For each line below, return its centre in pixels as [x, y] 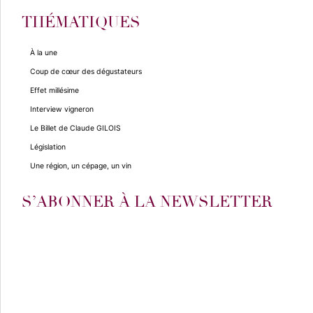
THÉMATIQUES [81, 22]
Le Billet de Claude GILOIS [75, 128]
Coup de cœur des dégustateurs [86, 71]
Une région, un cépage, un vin [81, 166]
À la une [44, 52]
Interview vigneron [62, 109]
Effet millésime [54, 90]
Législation [48, 147]
